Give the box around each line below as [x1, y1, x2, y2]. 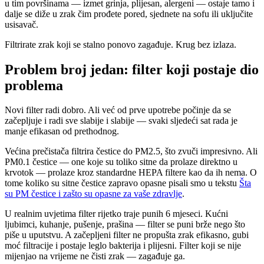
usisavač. [5, 19, 38, 29]
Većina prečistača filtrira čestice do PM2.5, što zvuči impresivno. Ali [5, 146, 258, 157]
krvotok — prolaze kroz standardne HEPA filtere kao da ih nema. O [5, 167, 257, 178]
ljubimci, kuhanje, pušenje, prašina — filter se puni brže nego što [5, 219, 245, 230]
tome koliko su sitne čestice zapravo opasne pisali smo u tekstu [5, 178, 239, 189]
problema [5, 77, 63, 93]
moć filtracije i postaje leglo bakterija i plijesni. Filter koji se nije [5, 240, 241, 251]
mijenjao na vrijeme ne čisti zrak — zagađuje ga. [5, 251, 185, 262]
